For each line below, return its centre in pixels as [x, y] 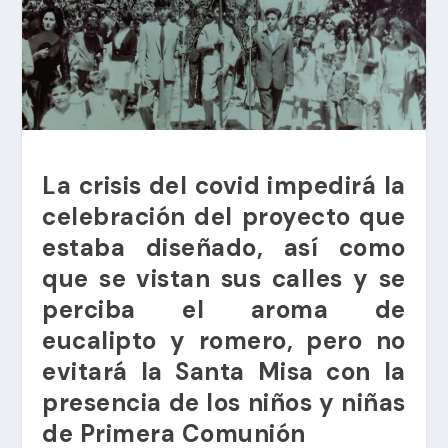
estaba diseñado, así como [224, 247]
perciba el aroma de [224, 309]
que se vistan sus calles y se [224, 278]
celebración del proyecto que [224, 216]
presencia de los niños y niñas [224, 402]
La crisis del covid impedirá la [224, 185]
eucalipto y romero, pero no [224, 340]
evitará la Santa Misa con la [224, 371]
